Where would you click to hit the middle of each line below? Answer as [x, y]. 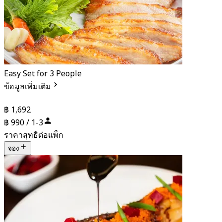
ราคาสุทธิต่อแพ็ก [34, 136]
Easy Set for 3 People [43, 74]
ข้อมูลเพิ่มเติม [28, 87]
